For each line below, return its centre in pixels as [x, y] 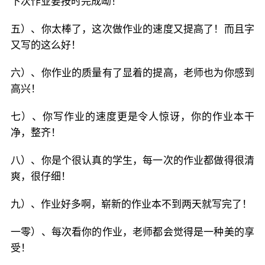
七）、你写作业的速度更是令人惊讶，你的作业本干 [132, 117]
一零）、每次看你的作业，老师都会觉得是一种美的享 [132, 232]
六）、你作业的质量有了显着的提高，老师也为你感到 [132, 73]
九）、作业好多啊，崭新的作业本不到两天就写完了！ [131, 204]
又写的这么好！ [46, 45]
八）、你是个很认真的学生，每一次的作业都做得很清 [132, 160]
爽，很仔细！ [41, 176]
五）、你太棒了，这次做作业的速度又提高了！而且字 [132, 29]
